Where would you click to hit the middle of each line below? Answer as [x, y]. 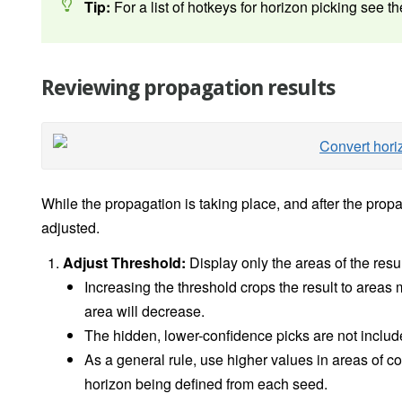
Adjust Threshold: [124, 263]
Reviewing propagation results [188, 88]
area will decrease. [144, 311]
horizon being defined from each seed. [206, 384]
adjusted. [70, 228]
